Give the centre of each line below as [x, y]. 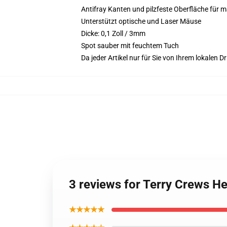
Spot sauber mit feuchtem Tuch [130, 46]
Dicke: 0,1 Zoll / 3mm [113, 33]
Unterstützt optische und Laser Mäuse [141, 21]
